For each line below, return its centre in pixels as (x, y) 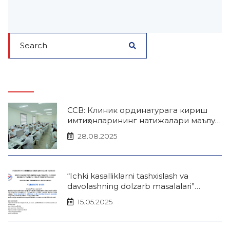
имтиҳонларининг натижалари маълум (145, 120)
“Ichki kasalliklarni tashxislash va (128, 176)
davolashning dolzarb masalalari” (131, 186)
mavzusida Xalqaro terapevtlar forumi (162, 196)
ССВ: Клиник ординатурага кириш (138, 110)
